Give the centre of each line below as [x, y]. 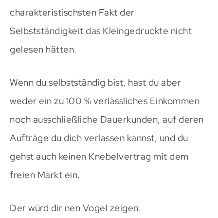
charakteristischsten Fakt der [72, 12]
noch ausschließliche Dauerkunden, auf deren [107, 119]
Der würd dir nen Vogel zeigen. [75, 208]
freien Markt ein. [45, 175]
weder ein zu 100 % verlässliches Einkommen [105, 101]
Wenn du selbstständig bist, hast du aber [95, 82]
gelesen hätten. [43, 49]
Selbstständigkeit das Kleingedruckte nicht [101, 31]
